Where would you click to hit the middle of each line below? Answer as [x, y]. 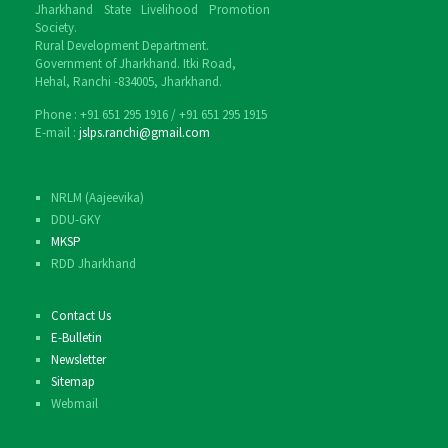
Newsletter [78, 359]
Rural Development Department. [122, 45]
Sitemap [72, 381]
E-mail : [57, 132]
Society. [56, 27]
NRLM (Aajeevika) [97, 197]
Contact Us [80, 315]
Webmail [74, 403]
